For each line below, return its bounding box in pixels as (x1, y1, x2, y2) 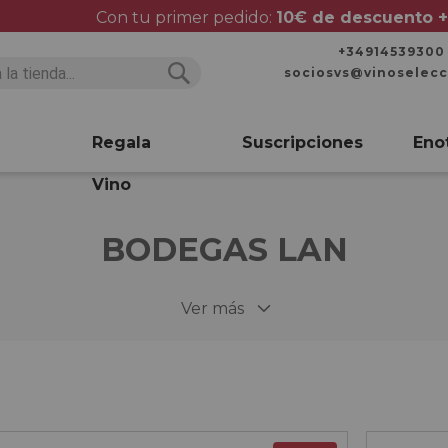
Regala (91, 133, 151, 152)
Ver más (180, 299, 244, 318)
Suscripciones (242, 133, 363, 152)
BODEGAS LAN (100, 230, 348, 269)
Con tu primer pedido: (95, 8, 276, 27)
